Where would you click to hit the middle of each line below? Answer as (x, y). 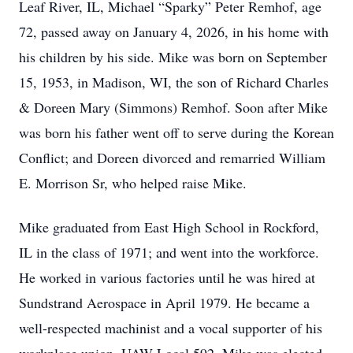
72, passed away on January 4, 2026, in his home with (174, 32)
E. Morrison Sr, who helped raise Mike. (133, 183)
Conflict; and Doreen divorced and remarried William (172, 158)
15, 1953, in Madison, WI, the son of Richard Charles (174, 82)
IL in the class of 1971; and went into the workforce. (169, 252)
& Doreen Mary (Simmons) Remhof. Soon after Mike (173, 107)
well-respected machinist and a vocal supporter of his (171, 328)
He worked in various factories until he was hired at (167, 277)
